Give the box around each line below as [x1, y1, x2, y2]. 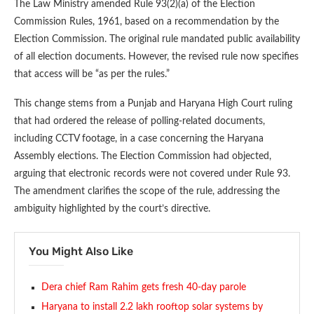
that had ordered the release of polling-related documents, [14, 116, 265, 126]
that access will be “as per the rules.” [14, 69, 170, 79]
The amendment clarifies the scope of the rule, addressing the [14, 186, 280, 196]
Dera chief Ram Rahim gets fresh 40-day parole [41, 282, 246, 292]
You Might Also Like [29, 244, 133, 258]
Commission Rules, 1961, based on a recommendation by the [14, 16, 279, 27]
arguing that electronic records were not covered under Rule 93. [14, 168, 290, 179]
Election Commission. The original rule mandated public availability [14, 34, 300, 44]
